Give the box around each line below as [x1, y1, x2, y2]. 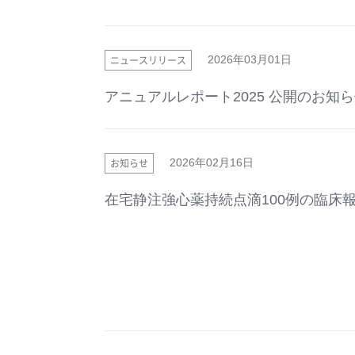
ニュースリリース [110, 53, 186, 67]
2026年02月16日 [170, 156, 254, 169]
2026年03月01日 [208, 53, 292, 66]
